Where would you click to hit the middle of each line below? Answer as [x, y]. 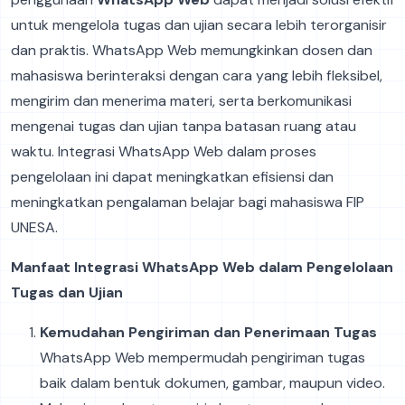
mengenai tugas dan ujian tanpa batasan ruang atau [184, 126]
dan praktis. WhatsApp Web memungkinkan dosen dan [192, 50]
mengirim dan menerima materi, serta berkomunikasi [181, 100]
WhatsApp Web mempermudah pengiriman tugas [202, 357]
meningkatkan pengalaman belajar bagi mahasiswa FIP [188, 202]
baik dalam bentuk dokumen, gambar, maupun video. [212, 382]
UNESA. [34, 227]
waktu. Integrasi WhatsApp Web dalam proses [164, 151]
